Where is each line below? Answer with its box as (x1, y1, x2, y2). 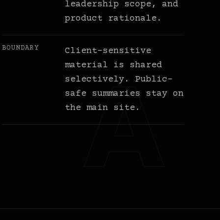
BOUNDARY (2, 44, 39, 53)
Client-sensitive (65, 46, 152, 56)
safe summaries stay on (65, 89, 184, 99)
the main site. (65, 103, 141, 113)
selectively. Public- (65, 75, 173, 85)
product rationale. (65, 14, 163, 24)
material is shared (65, 60, 163, 71)
